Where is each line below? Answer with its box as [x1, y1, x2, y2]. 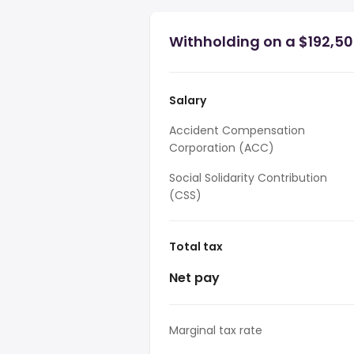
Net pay [169, 269, 220, 287]
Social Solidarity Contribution [169, 170, 327, 186]
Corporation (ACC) [169, 140, 274, 156]
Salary [169, 92, 206, 108]
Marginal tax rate [169, 322, 262, 338]
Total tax [169, 239, 223, 254]
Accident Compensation [169, 122, 305, 138]
